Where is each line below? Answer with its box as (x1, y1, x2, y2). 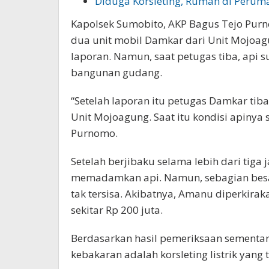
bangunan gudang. (71, 65, 162, 80)
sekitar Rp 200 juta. (71, 203, 163, 217)
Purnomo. (71, 126, 118, 141)
